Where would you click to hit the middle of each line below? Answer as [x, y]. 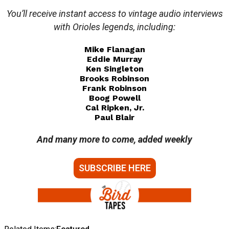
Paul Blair [114, 117]
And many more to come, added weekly [114, 140]
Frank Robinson [114, 88]
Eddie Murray [114, 59]
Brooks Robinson [114, 78]
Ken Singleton [114, 68]
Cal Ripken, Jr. [114, 107]
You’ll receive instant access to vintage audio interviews [114, 13]
